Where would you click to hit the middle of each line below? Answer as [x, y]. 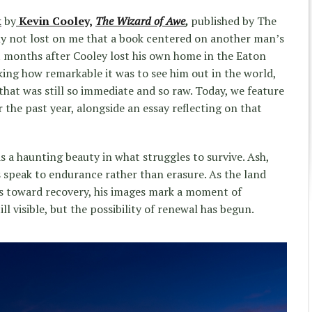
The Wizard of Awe [140, 21]
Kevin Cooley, [56, 21]
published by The [234, 21]
